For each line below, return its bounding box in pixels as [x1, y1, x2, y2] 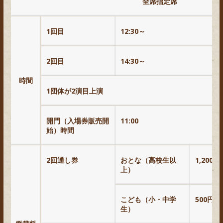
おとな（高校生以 [120, 155, 176, 165]
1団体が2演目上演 [46, 86, 103, 96]
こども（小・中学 [120, 194, 176, 204]
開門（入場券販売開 [46, 115, 109, 125]
